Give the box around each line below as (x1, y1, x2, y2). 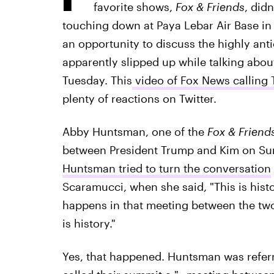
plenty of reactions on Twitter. (62, 92, 217, 105)
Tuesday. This (62, 73, 132, 87)
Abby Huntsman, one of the (62, 125, 207, 138)
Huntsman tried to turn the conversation (62, 161, 271, 175)
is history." (62, 217, 116, 230)
